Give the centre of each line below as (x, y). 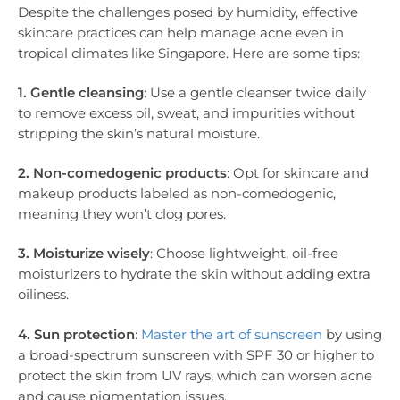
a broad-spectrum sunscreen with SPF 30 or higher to (196, 354)
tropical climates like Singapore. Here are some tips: (189, 53)
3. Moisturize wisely (84, 254)
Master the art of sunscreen (232, 334)
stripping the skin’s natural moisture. (139, 133)
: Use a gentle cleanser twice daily (255, 92)
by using (352, 334)
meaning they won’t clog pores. (122, 214)
